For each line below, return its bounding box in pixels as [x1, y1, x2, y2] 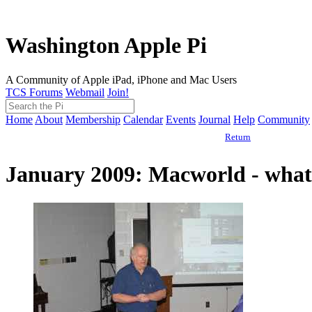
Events [166, 113, 196, 125]
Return [225, 131, 251, 142]
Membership [65, 113, 120, 125]
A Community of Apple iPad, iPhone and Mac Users [6, 73, 237, 86]
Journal [198, 113, 231, 125]
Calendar [123, 113, 163, 125]
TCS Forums [6, 86, 63, 98]
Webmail [65, 86, 104, 98]
